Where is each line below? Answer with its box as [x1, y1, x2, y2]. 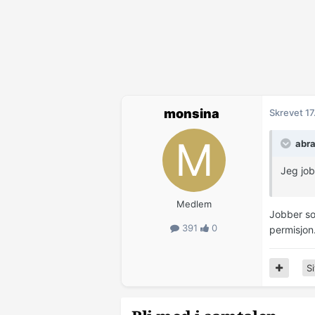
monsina [164, 106, 219, 122]
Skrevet [269, 107, 305, 119]
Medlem [176, 198, 212, 210]
